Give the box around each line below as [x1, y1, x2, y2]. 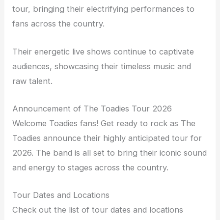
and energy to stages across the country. [12, 162, 169, 172]
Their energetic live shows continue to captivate [12, 46, 194, 56]
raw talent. [12, 76, 53, 86]
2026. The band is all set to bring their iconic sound [12, 147, 207, 158]
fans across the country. [12, 19, 105, 29]
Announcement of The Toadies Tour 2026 [12, 103, 172, 113]
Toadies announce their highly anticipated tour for [12, 133, 202, 143]
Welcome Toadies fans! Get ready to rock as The [12, 118, 196, 128]
